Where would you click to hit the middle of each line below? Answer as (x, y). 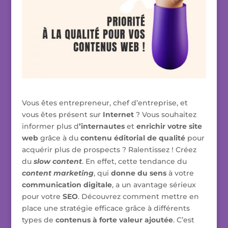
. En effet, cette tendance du (134, 162)
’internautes (102, 126)
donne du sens (138, 173)
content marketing (58, 173)
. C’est (183, 220)
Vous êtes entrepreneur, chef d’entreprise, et (105, 103)
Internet (118, 115)
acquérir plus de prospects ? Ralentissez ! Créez (109, 150)
